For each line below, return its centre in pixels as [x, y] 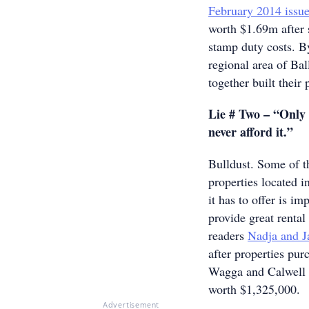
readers [228, 235]
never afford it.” [251, 132]
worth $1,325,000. [254, 289]
